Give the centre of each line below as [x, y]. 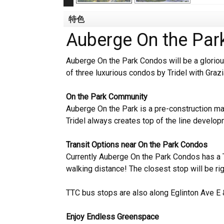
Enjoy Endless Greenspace [112, 217]
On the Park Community [107, 97]
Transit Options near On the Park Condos [137, 145]
